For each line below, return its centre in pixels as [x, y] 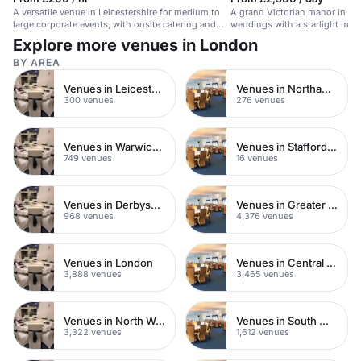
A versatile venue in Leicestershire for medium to [116, 12]
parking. [30, 36]
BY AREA [37, 62]
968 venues [89, 216]
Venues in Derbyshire [156, 204]
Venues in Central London [331, 262]
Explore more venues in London [135, 45]
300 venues [89, 100]
